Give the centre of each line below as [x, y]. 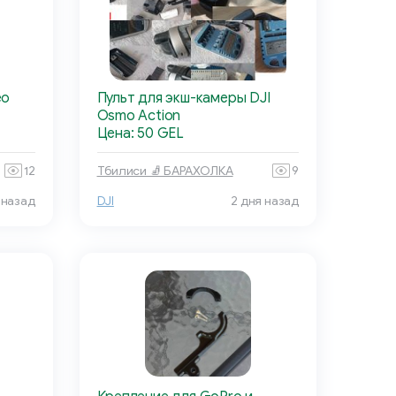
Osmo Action [139, 116]
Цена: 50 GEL [140, 134]
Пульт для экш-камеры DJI [183, 99]
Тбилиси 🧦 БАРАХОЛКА [165, 171]
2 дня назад [265, 202]
